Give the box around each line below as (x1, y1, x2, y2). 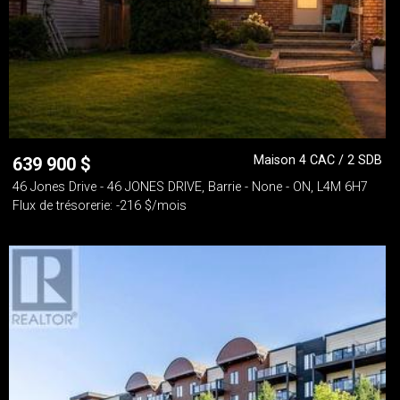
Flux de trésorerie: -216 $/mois (12, 198, 187, 213)
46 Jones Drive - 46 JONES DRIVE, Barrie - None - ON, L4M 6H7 (12, 179, 368, 195)
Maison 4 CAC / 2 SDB (254, 153, 382, 168)
